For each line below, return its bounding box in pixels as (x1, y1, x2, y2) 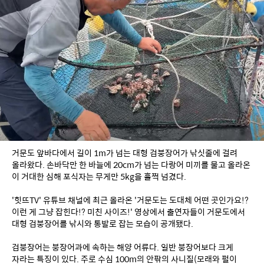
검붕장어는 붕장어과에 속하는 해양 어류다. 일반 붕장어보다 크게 (12, 241, 233, 253)
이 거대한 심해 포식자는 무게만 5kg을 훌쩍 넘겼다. (12, 170, 186, 183)
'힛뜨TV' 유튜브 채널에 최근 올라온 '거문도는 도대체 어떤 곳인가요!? (12, 194, 249, 206)
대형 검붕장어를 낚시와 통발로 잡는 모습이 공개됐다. (12, 217, 193, 230)
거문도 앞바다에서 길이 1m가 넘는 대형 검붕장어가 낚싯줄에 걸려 (12, 147, 237, 159)
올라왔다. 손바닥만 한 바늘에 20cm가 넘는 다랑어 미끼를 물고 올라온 (12, 159, 250, 171)
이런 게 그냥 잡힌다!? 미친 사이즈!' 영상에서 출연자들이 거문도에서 (12, 206, 245, 218)
